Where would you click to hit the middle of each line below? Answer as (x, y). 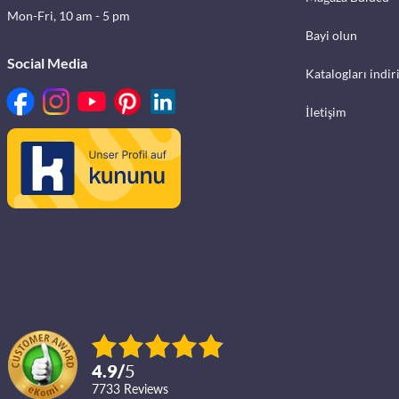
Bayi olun (331, 35)
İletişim (326, 112)
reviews (150, 389)
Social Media (47, 63)
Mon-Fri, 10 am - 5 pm (69, 16)
